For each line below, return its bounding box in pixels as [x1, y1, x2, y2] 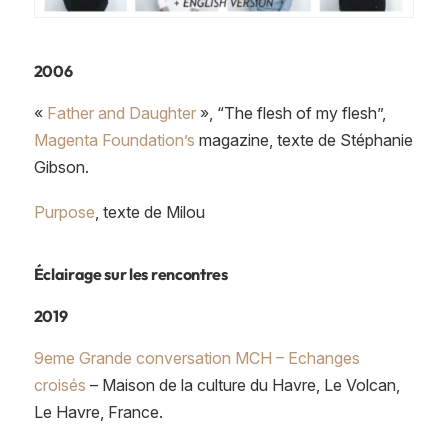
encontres [157, 264, 228, 285]
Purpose [33, 202, 95, 223]
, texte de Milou [94, 202, 205, 223]
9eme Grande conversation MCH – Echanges [33, 348, 360, 369]
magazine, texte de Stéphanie [194, 130, 413, 151]
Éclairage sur [33, 264, 127, 285]
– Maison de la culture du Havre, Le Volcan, [85, 375, 400, 396]
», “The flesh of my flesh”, [199, 103, 386, 124]
